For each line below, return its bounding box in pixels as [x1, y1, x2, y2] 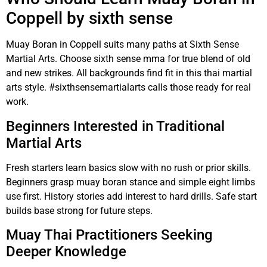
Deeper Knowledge [6, 243, 126, 260]
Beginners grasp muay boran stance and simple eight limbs [6, 176, 255, 188]
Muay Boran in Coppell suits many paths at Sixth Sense [6, 39, 239, 51]
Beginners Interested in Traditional [6, 117, 225, 135]
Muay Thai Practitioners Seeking [6, 226, 213, 244]
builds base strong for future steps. [6, 204, 153, 216]
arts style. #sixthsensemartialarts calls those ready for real [6, 82, 251, 94]
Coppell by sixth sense [6, 8, 173, 29]
